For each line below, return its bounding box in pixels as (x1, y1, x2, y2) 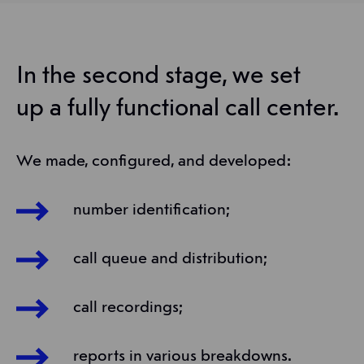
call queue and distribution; (73, 250, 267, 267)
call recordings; (73, 299, 183, 316)
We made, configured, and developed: (16, 153, 292, 170)
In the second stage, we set (16, 63, 301, 89)
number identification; (73, 201, 230, 219)
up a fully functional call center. (16, 96, 339, 121)
